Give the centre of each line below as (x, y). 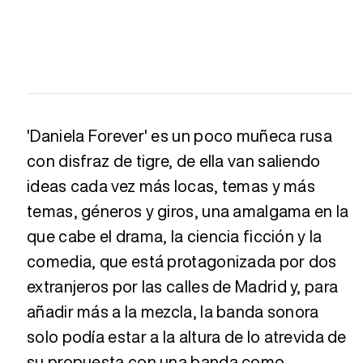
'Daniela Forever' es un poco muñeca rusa (179, 135)
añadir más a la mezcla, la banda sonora (173, 311)
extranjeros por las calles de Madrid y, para (183, 286)
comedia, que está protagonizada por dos (182, 261)
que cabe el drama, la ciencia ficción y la (175, 236)
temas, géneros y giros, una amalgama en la (188, 211)
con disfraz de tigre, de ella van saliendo (174, 160)
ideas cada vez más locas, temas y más (171, 186)
